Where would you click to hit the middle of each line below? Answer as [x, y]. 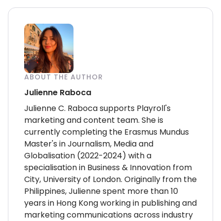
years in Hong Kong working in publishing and [110, 203]
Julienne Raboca [58, 92]
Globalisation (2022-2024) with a [88, 155]
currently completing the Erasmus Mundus [107, 132]
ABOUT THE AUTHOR [64, 77]
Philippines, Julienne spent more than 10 [101, 191]
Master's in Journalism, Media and [89, 144]
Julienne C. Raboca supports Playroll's [97, 108]
